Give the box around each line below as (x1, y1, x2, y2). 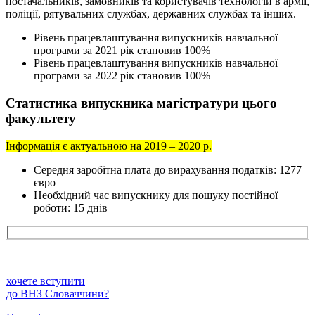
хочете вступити (6, 275, 85, 288)
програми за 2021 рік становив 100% (34, 44, 210, 57)
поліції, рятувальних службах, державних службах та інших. (6, 8, 296, 20)
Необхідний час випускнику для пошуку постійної (34, 188, 278, 201)
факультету (6, 110, 76, 126)
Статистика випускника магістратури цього (6, 95, 277, 110)
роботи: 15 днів (34, 201, 108, 214)
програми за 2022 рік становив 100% (34, 70, 210, 82)
